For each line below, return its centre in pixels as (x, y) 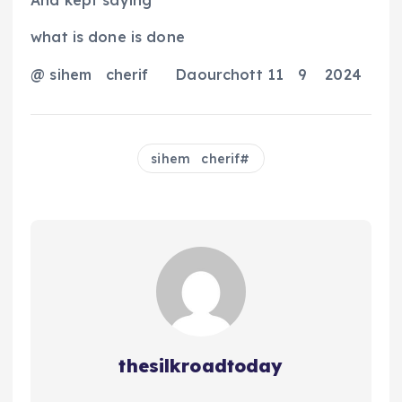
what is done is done (108, 37)
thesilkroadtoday (201, 365)
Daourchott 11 (232, 74)
